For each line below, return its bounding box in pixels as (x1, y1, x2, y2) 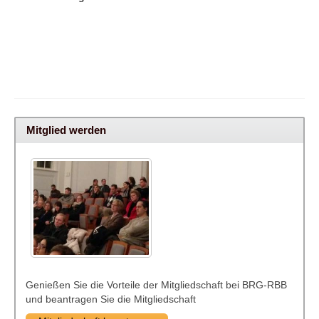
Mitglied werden (26, 124, 107, 137)
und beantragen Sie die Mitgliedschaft (26, 293, 196, 305)
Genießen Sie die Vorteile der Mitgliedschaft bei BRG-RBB (26, 278, 287, 291)
